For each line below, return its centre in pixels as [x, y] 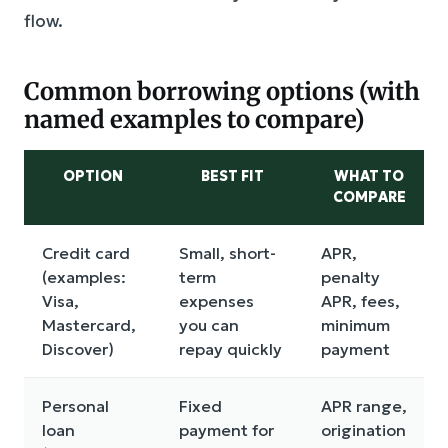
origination [363, 430]
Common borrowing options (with [222, 92]
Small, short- [227, 253]
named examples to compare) [194, 120]
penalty [350, 277]
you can [209, 325]
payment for [226, 430]
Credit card [86, 253]
